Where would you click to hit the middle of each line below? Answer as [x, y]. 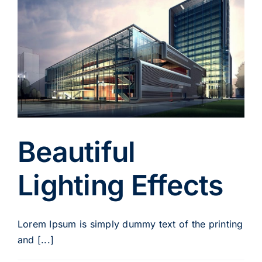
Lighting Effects [120, 185]
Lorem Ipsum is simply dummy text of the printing [130, 224]
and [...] [36, 240]
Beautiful [77, 152]
